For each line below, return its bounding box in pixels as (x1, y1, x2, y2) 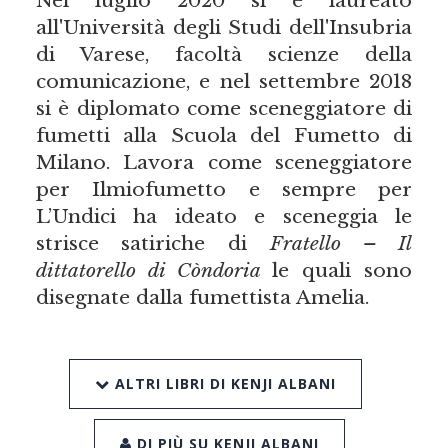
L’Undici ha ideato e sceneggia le (35, 203, 413, 228)
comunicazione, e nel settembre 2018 (35, 68, 413, 93)
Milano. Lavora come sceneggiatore (35, 149, 413, 174)
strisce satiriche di (35, 230, 270, 255)
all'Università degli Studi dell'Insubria (35, 14, 413, 39)
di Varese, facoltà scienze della (35, 41, 413, 66)
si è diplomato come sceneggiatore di (35, 95, 413, 120)
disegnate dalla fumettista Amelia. (35, 284, 369, 309)
